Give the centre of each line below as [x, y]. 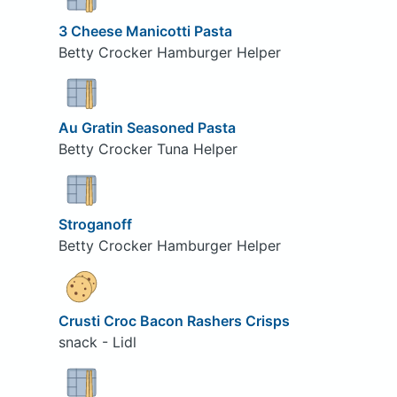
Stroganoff [95, 224]
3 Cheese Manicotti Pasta [145, 31]
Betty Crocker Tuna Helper [148, 148]
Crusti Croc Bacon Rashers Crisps [174, 320]
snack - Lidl [97, 342]
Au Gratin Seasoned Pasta [147, 127]
